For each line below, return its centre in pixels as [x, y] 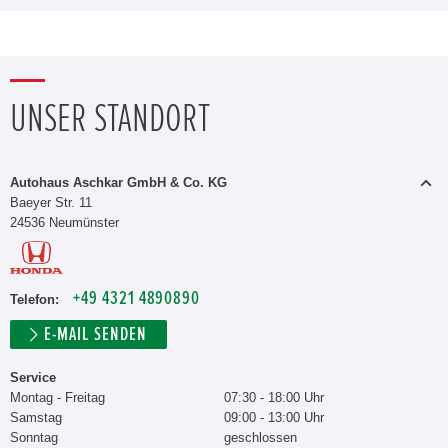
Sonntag [34, 437]
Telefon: [34, 299]
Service [33, 377]
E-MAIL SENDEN [95, 334]
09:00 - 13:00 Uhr [274, 417]
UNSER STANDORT [110, 118]
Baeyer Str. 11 [51, 202]
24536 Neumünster [64, 222]
